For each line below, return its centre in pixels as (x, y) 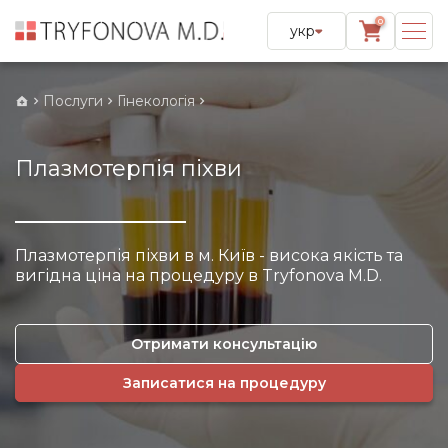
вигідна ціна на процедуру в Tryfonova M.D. (198, 275)
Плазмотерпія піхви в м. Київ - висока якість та (209, 255)
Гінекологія (156, 101)
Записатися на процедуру (224, 383)
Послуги (73, 101)
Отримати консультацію (224, 344)
